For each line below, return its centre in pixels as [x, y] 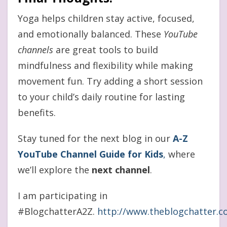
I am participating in [63, 195]
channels [35, 49]
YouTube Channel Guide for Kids [90, 154]
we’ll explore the [55, 169]
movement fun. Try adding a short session [110, 81]
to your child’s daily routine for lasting [101, 97]
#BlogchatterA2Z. [58, 211]
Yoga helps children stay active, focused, [106, 18]
